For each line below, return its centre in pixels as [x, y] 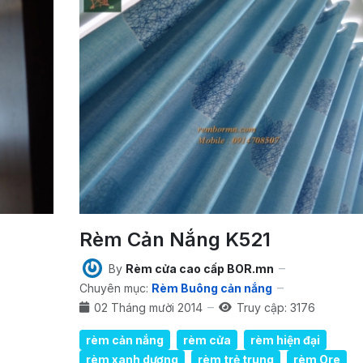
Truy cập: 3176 [275, 307]
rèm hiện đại [285, 340]
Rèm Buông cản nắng [211, 288]
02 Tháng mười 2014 [148, 307]
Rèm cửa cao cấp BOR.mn [199, 268]
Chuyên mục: [113, 288]
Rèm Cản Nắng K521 [175, 240]
